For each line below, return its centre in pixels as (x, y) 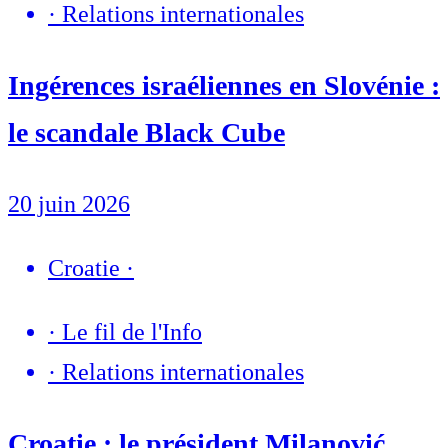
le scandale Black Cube (146, 133)
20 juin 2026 (69, 204)
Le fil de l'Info (132, 332)
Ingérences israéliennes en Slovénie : (224, 86)
